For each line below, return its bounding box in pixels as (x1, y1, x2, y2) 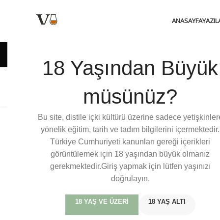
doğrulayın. (110, 174, 150, 183)
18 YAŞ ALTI (148, 198, 186, 205)
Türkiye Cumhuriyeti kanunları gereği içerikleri (50, 137, 210, 146)
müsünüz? (83, 85, 177, 108)
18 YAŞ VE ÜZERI (75, 198, 129, 205)
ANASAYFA (171, 16, 202, 25)
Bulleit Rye (45, 81, 97, 93)
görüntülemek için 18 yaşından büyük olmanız (51, 150, 210, 158)
